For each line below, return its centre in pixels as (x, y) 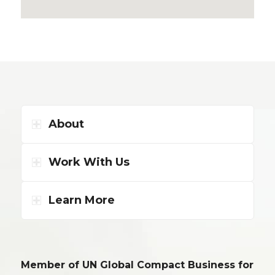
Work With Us (89, 162)
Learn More (81, 200)
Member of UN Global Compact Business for (137, 265)
